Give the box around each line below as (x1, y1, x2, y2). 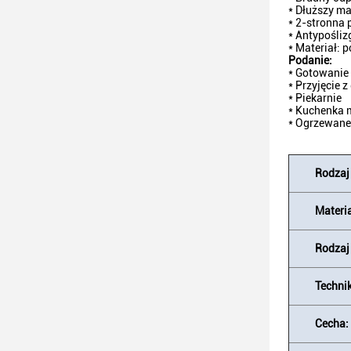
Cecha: (315, 317, 349, 330)
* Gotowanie (288, 67, 349, 79)
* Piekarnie (288, 92, 342, 104)
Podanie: (288, 54, 332, 67)
